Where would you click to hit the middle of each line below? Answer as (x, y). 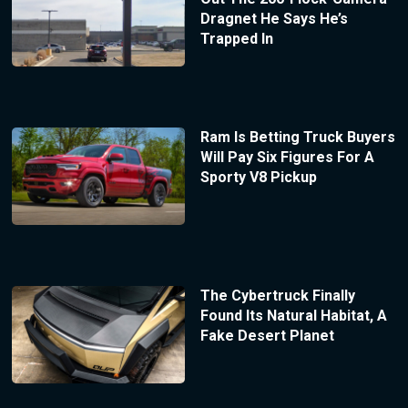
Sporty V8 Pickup (258, 178)
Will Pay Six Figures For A (287, 158)
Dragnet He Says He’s (274, 19)
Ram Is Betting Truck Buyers (297, 138)
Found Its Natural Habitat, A (293, 315)
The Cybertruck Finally (277, 295)
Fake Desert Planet (267, 335)
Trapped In (236, 39)
